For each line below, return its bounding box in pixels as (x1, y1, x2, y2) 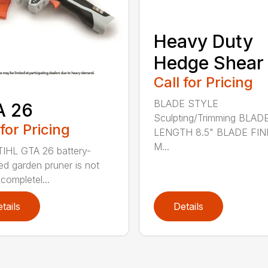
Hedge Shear (153, 51, 264, 74)
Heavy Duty (153, 30, 253, 52)
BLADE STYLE (153, 97, 218, 109)
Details (173, 200, 203, 213)
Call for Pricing (153, 73, 253, 91)
